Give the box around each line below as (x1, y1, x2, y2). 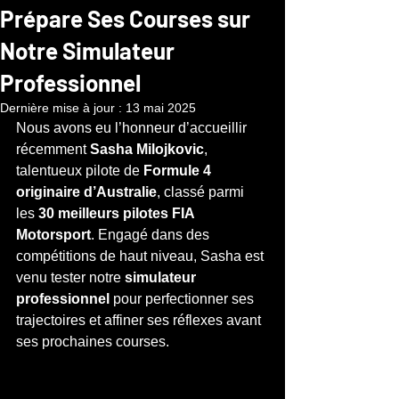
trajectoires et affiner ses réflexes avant (16, 313, 265, 329)
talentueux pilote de (16, 163, 143, 179)
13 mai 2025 (126, 101, 196, 116)
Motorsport (16, 227, 91, 243)
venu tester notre (16, 270, 125, 286)
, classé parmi (157, 184, 248, 200)
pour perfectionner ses (110, 291, 257, 307)
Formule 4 (143, 163, 215, 179)
